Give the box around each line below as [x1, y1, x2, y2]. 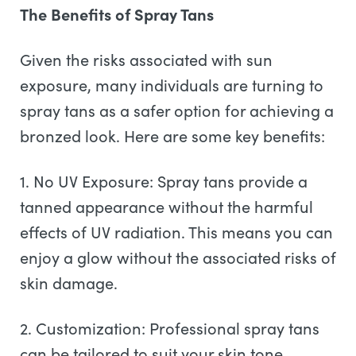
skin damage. [20, 272, 122, 293]
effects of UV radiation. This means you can [20, 221, 333, 242]
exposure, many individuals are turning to [20, 74, 323, 95]
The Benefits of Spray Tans [20, 3, 214, 25]
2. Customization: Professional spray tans [20, 317, 319, 339]
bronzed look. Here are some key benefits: [20, 125, 329, 146]
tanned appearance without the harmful [20, 195, 313, 217]
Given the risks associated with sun [20, 48, 273, 70]
